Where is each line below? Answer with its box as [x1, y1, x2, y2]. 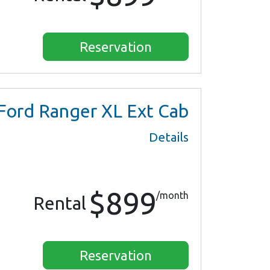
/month [156, 190, 189, 201]
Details [149, 130, 189, 145]
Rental [33, 193, 86, 214]
